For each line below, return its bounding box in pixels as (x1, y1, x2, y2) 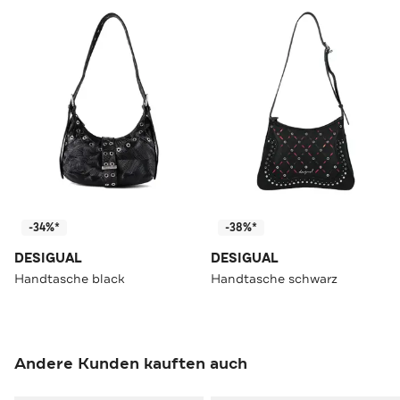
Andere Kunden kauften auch (14, 353, 247, 375)
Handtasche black (14, 271, 125, 287)
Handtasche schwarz (211, 271, 337, 287)
